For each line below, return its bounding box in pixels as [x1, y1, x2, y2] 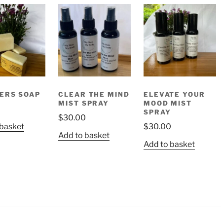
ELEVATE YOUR [143, 90, 206, 98]
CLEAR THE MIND [58, 90, 130, 98]
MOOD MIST [143, 99, 192, 107]
